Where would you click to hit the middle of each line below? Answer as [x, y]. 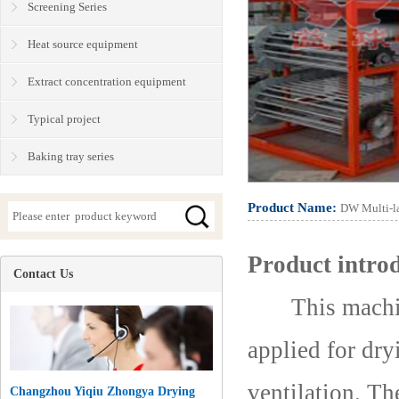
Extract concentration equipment [107, 81]
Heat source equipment [83, 44]
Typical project [64, 119]
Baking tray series [71, 156]
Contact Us [43, 274]
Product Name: [293, 208]
